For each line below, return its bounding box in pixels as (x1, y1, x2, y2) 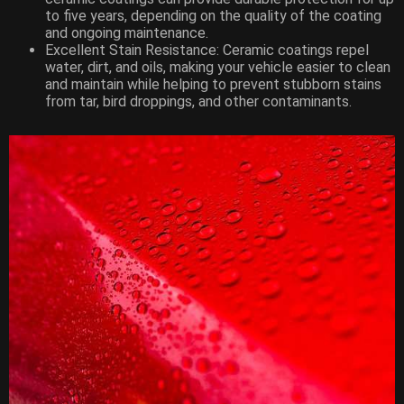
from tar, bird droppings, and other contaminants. (45, 93, 352, 111)
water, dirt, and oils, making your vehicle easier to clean (45, 59, 390, 77)
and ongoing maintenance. (45, 24, 208, 42)
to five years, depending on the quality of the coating (45, 7, 381, 25)
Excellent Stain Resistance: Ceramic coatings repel (45, 41, 369, 60)
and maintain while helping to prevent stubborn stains (45, 76, 381, 94)
